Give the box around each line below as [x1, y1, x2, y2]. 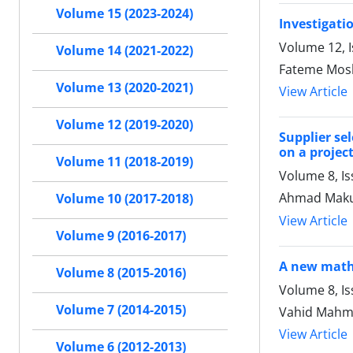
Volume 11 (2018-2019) [56, 153, 193, 170]
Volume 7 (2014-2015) [56, 301, 186, 318]
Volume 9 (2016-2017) [56, 227, 186, 244]
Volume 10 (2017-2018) [56, 190, 193, 207]
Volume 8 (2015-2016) [56, 264, 186, 281]
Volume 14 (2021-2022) [56, 42, 193, 59]
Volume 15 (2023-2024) [56, 5, 193, 22]
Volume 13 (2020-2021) [56, 79, 193, 96]
